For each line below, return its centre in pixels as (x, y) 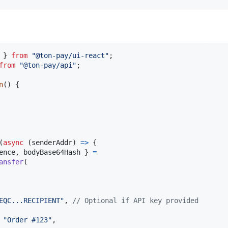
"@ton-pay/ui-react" (70, 56)
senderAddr (52, 143)
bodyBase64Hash (52, 152)
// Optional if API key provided (135, 201)
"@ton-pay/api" (48, 65)
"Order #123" (27, 220)
